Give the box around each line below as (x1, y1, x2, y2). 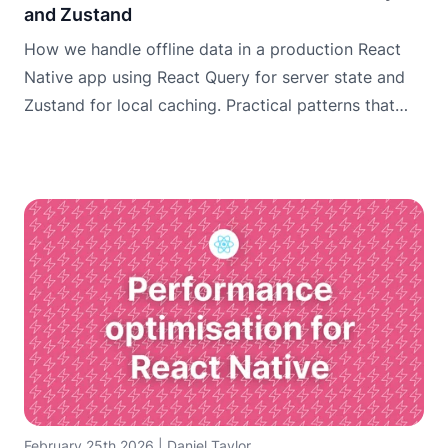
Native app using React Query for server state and (24, 67, 405, 88)
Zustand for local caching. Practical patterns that (24, 95, 395, 116)
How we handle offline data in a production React (24, 39, 401, 60)
